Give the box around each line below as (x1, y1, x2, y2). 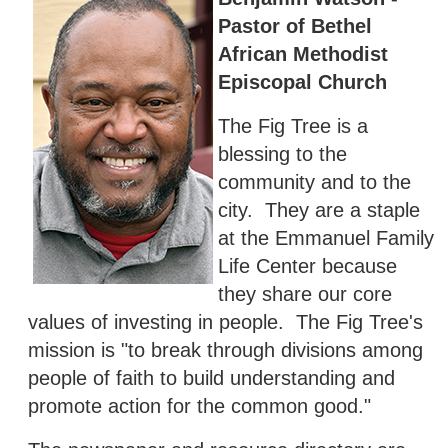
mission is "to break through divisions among (28, 338, 423, 361)
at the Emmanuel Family (218, 226, 434, 249)
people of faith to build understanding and (28, 366, 395, 389)
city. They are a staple (218, 198, 420, 221)
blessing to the (218, 142, 347, 165)
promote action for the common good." (28, 394, 371, 417)
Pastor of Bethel (218, 14, 372, 37)
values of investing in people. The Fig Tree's (28, 310, 423, 333)
